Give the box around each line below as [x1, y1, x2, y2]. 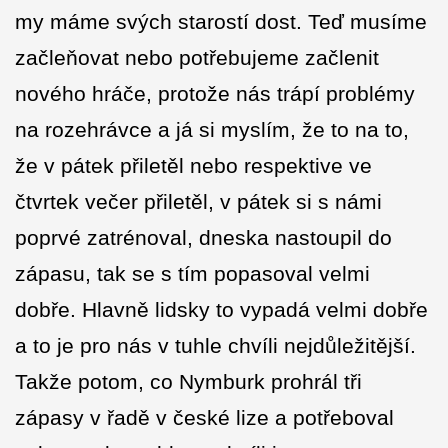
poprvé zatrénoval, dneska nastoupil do [15, 226, 392, 250]
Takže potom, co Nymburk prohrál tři [15, 370, 362, 394]
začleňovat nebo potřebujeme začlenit [15, 46, 379, 70]
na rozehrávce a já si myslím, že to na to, [15, 118, 409, 142]
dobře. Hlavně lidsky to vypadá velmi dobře [15, 298, 428, 322]
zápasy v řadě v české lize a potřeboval [15, 406, 394, 430]
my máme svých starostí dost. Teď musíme [15, 10, 427, 34]
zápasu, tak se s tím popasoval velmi [15, 262, 370, 286]
